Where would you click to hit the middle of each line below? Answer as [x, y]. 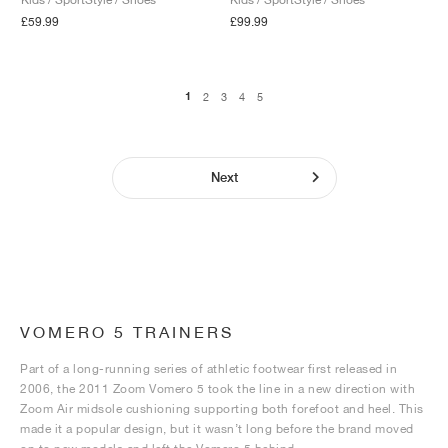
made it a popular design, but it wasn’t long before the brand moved [217, 429]
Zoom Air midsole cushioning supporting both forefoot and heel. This [222, 409]
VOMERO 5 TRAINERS [127, 332]
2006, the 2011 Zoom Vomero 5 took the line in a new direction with [217, 389]
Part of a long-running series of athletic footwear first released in [208, 369]
